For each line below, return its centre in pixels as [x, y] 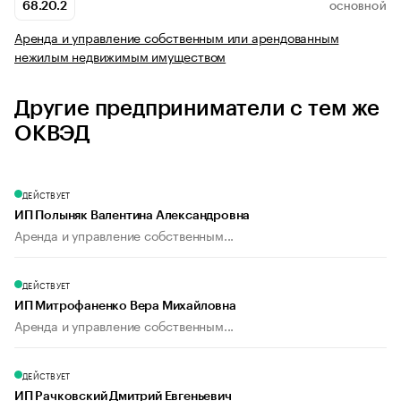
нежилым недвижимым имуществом [120, 56]
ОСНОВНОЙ [358, 7]
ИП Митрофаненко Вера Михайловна [125, 307]
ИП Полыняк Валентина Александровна [132, 216]
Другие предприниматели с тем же [197, 109]
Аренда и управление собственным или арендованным [177, 37]
